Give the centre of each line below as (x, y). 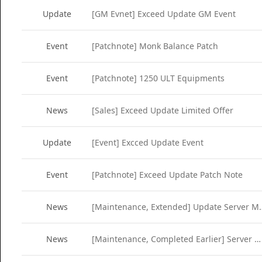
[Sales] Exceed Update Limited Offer (163, 110)
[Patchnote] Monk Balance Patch (155, 46)
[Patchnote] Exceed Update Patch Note (167, 175)
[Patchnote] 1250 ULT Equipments (158, 78)
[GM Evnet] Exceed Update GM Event (164, 14)
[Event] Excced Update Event (148, 142)
